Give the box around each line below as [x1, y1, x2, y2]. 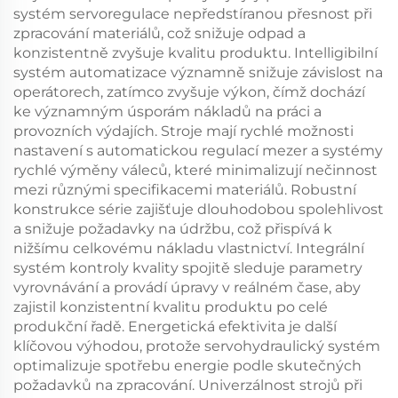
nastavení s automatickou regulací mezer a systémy [13, 141, 383, 159]
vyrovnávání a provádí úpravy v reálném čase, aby [13, 278, 361, 296]
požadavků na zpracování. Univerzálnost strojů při [13, 376, 362, 394]
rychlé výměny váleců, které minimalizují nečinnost [13, 161, 378, 179]
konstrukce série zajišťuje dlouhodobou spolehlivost [13, 200, 384, 218]
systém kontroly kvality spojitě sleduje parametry [13, 259, 362, 276]
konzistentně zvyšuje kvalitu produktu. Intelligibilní [13, 44, 378, 61]
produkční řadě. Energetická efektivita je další [13, 317, 337, 335]
